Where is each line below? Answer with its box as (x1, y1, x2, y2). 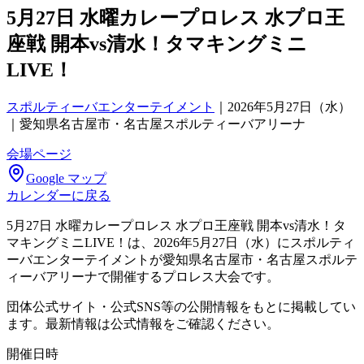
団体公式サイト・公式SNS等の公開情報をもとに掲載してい (6, 299, 356, 314)
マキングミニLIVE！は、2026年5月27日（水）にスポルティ (6, 235, 355, 249)
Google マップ (26, 171, 106, 185)
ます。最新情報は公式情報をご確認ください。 (6, 316, 279, 331)
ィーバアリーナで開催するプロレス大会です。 (6, 269, 279, 284)
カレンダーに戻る (6, 188, 110, 202)
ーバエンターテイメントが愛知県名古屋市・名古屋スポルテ (6, 252, 357, 266)
